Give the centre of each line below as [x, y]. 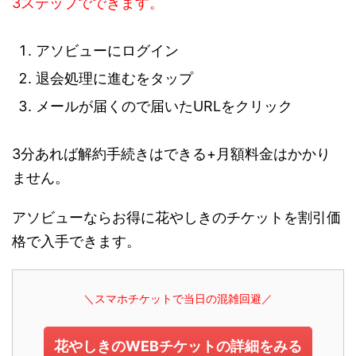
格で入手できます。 [76, 242]
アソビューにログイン [107, 51]
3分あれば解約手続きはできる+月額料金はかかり [171, 154]
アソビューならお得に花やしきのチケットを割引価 [176, 218]
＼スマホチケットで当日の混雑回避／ [178, 299]
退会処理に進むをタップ [114, 79]
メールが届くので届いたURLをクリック [164, 106]
